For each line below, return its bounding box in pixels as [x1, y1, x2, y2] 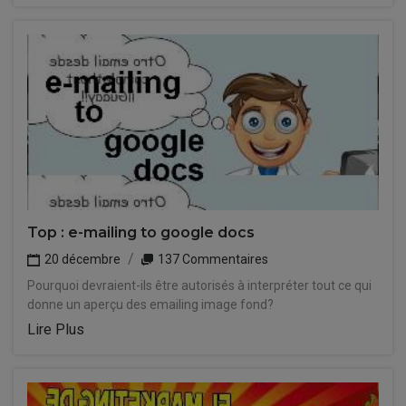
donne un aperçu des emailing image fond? [27, 297, 274, 312]
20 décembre [42, 252, 121, 266]
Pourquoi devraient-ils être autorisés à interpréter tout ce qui [27, 278, 372, 293]
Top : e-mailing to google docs [27, 224, 255, 241]
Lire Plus [27, 321, 84, 338]
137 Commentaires [155, 252, 268, 266]
